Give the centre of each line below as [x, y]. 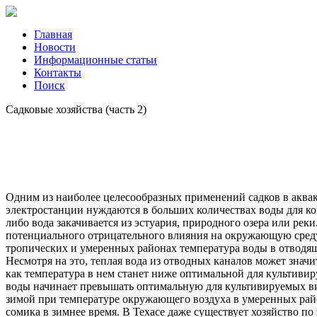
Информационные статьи [96, 60]
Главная [53, 34]
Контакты [58, 73]
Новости [55, 47]
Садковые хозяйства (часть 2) [76, 109]
